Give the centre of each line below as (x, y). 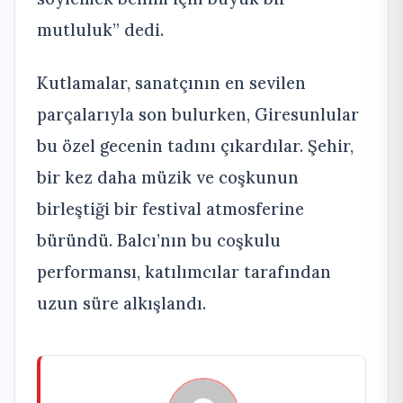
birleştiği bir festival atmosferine (170, 208)
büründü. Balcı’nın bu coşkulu (159, 240)
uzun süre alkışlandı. (121, 303)
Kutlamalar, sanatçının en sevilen (171, 82)
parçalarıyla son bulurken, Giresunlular (198, 114)
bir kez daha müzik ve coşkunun (168, 177)
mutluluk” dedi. (100, 29)
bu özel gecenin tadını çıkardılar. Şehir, (195, 145)
